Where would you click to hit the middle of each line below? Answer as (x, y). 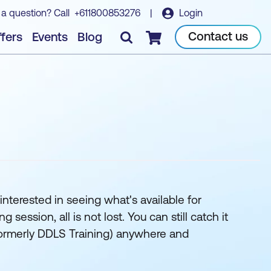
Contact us (218, 36)
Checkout (167, 36)
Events (50, 36)
